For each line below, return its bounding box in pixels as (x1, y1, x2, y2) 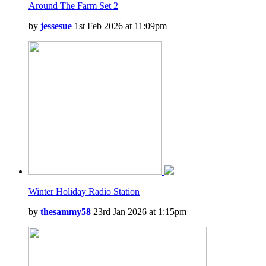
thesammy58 (40, 207, 91, 217)
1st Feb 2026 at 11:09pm (72, 21, 167, 31)
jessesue (40, 21, 72, 31)
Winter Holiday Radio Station (28, 186, 140, 197)
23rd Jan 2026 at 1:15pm (91, 207, 186, 217)
